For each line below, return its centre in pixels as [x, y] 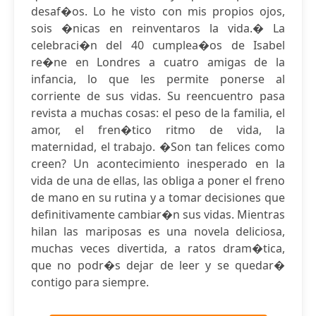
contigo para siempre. [90, 282]
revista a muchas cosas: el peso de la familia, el [158, 113]
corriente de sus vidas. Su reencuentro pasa [158, 96]
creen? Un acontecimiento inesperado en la [158, 164]
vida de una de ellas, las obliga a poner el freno [158, 181]
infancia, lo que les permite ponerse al [158, 79]
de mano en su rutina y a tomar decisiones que [158, 197]
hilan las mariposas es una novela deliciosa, [158, 231]
